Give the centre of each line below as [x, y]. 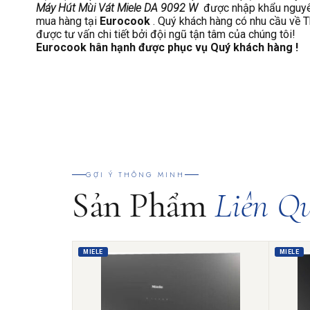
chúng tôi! [272, 35]
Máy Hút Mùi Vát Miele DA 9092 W [120, 8]
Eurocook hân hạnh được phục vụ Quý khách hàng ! [167, 48]
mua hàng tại [68, 21]
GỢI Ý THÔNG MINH [135, 175]
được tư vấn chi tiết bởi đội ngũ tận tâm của [141, 35]
